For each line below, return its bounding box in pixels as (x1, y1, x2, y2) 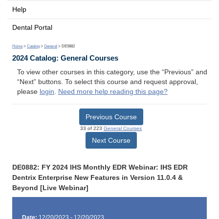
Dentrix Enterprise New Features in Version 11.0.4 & (12, 174, 183, 181)
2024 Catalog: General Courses (12, 54, 118, 63)
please (17, 88, 40, 96)
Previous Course (85, 112, 137, 121)
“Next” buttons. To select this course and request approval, (17, 78, 198, 86)
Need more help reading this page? (58, 88, 168, 96)
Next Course (91, 136, 131, 144)
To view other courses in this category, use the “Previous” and (17, 68, 207, 76)
